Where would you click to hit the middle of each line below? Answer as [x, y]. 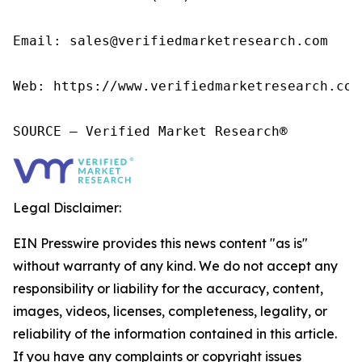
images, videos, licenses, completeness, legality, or [170, 311]
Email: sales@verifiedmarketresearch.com [170, 41]
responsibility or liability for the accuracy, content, [168, 289]
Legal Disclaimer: [67, 208]
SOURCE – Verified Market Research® [150, 132]
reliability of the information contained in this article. [175, 334]
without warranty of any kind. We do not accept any [175, 266]
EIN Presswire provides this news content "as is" [160, 244]
